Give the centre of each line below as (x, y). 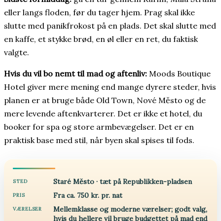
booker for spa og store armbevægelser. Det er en (99, 127)
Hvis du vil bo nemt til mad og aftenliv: (75, 73)
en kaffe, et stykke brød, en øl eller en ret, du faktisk (101, 39)
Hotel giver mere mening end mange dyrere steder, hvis (110, 87)
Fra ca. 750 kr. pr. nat (88, 195)
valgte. (17, 52)
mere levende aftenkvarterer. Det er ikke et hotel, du (103, 113)
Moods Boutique (179, 73)
